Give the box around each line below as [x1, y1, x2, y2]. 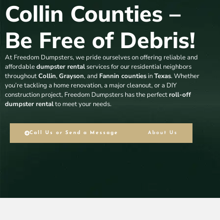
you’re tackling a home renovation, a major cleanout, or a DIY [5, 81, 177, 90]
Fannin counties [99, 71, 146, 81]
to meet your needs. [54, 99, 111, 109]
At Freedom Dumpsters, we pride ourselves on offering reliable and [5, 53, 198, 62]
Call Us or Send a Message [29, 130, 119, 136]
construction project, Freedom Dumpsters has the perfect [5, 90, 169, 99]
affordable [5, 62, 36, 71]
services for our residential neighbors [85, 62, 192, 71]
